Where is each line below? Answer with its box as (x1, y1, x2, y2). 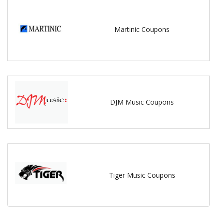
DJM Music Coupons (110, 97, 174, 107)
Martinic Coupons (114, 24, 170, 34)
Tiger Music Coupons (108, 170, 175, 180)
